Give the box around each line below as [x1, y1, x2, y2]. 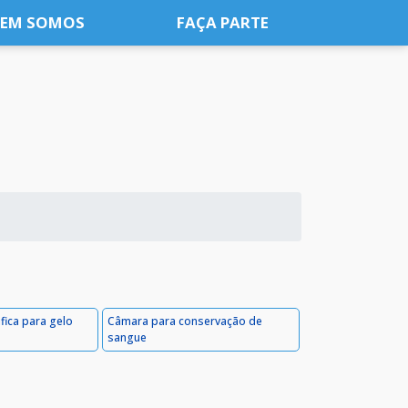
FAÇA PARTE [177, 12, 270, 33]
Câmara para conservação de [107, 313, 262, 329]
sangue [107, 330, 147, 345]
